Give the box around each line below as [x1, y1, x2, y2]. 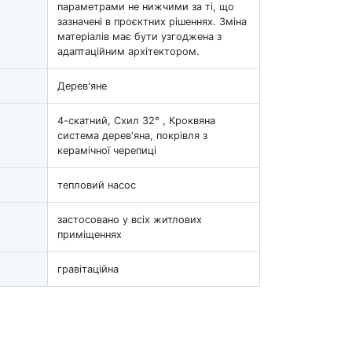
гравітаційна [57, 262, 119, 275]
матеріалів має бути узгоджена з [57, 30, 222, 42]
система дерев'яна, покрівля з [57, 129, 207, 141]
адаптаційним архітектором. [57, 45, 200, 57]
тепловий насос [57, 178, 136, 191]
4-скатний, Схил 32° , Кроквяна [57, 114, 215, 126]
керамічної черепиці [57, 144, 156, 156]
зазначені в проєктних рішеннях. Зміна [57, 15, 247, 27]
